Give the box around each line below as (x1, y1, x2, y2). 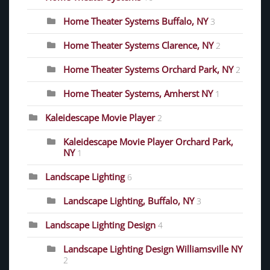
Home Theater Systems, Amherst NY (63, 87, 213, 99)
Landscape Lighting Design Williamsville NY (63, 242, 242, 255)
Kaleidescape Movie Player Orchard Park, (63, 135, 233, 148)
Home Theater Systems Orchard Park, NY (63, 63, 233, 75)
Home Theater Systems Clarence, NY (63, 39, 213, 51)
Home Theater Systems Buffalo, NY (63, 14, 208, 27)
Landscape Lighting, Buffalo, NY (63, 194, 194, 207)
